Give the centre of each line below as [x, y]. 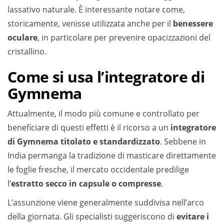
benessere [193, 23]
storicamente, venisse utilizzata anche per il [90, 23]
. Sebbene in [183, 141]
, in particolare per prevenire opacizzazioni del [124, 37]
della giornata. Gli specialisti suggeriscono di [92, 216]
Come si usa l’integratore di [106, 77]
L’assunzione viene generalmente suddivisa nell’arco [106, 202]
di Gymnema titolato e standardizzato [84, 141]
